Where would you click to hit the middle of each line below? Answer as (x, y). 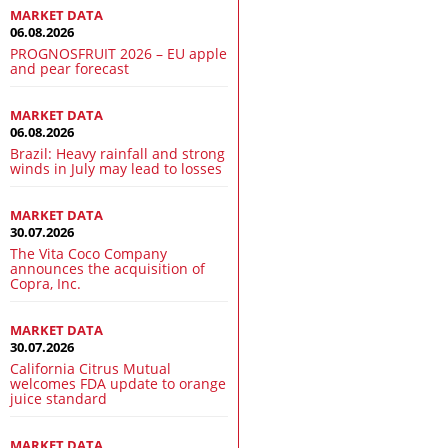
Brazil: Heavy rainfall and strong (118, 153)
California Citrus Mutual (91, 368)
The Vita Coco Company (89, 253)
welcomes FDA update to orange (118, 383)
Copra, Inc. (46, 283)
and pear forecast (70, 68)
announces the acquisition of (108, 268)
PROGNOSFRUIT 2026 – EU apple (119, 53)
